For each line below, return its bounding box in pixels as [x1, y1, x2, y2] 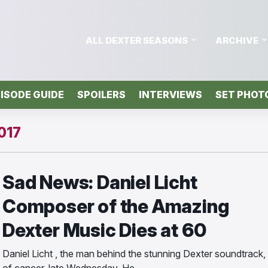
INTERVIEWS [138, 89, 202, 100]
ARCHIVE [215, 34, 258, 46]
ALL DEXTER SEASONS [86, 34, 188, 46]
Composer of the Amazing [2, 195, 229, 217]
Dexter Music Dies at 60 [2, 219, 206, 241]
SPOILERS [77, 89, 126, 100]
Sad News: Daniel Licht [2, 171, 197, 193]
